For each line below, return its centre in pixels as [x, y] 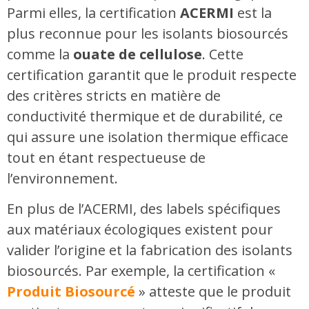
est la [253, 12]
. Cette [223, 54]
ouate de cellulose [138, 54]
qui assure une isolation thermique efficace [148, 137]
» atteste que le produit [213, 292]
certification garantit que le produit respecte [152, 74]
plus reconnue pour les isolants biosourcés [148, 33]
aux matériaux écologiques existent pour [140, 230]
